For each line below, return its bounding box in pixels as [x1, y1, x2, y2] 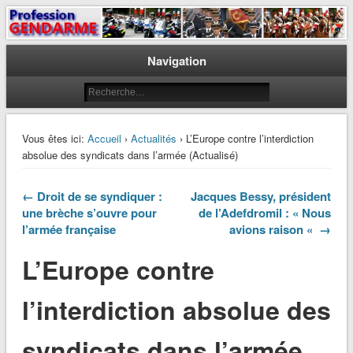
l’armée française [21, 221, 116, 239]
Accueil [87, 131, 121, 147]
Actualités [130, 131, 176, 147]
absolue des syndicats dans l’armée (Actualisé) [21, 147, 238, 163]
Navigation [147, 52, 206, 70]
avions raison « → [229, 221, 332, 239]
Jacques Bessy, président [191, 188, 332, 206]
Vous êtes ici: [21, 131, 84, 147]
